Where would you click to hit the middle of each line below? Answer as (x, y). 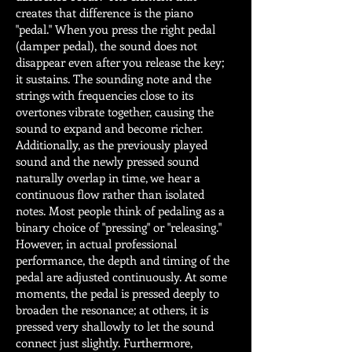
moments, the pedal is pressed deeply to (117, 293)
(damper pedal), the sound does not (106, 46)
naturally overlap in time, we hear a (108, 178)
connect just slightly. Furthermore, (104, 343)
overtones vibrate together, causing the (115, 112)
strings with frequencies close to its (104, 95)
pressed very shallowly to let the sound (115, 326)
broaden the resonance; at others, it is (112, 310)
